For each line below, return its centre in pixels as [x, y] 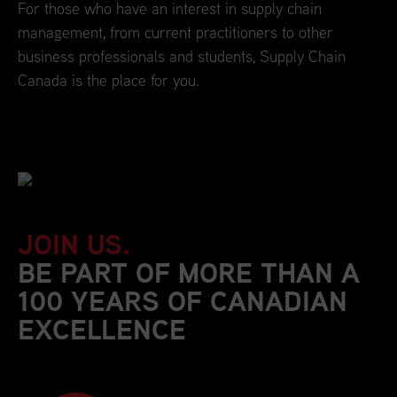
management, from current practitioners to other [175, 32]
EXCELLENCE [102, 330]
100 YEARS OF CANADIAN [183, 301]
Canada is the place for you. [109, 80]
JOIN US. [74, 245]
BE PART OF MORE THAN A [189, 273]
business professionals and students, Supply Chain [182, 56]
